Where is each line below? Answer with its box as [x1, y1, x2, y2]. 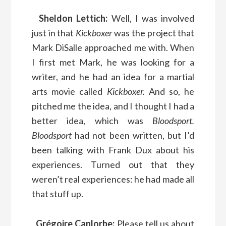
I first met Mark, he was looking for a [31, 56, 195, 68]
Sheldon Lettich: [39, 12, 108, 24]
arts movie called [31, 85, 107, 97]
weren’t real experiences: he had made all [31, 173, 195, 185]
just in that [31, 27, 76, 38]
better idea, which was [31, 115, 153, 126]
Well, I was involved [107, 12, 195, 24]
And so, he [144, 85, 195, 97]
